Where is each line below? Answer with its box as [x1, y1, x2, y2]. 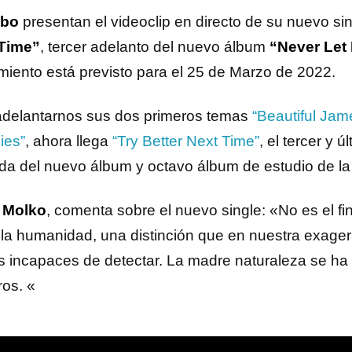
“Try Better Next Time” [112, 133, 259, 149]
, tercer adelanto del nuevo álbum [40, 38, 269, 55]
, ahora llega [25, 133, 112, 149]
